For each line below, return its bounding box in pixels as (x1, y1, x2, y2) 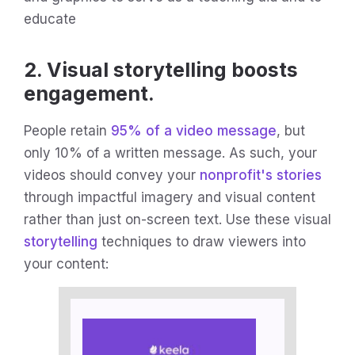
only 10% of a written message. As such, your (24, 144, 317, 161)
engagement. (24, 81, 155, 105)
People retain (24, 122, 111, 139)
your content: (24, 255, 109, 272)
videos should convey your (24, 166, 200, 183)
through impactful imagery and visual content (24, 189, 315, 205)
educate (24, 10, 76, 27)
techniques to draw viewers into (97, 233, 306, 250)
